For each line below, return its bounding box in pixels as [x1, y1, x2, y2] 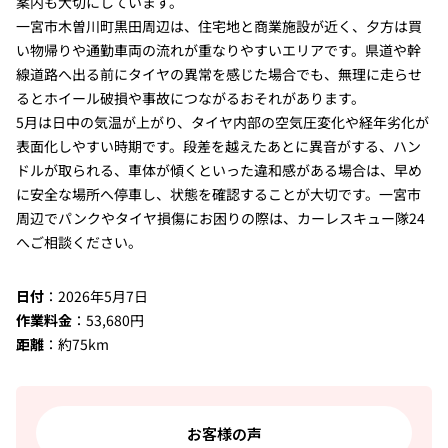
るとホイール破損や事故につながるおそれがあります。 [15, 88, 365, 109]
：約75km [43, 334, 109, 355]
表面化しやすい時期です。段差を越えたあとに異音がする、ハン [15, 136, 421, 157]
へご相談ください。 [15, 232, 142, 253]
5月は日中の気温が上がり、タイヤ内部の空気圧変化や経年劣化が [15, 112, 429, 133]
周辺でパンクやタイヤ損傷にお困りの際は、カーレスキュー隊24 [15, 208, 425, 229]
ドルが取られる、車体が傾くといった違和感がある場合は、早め [15, 160, 422, 181]
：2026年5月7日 [43, 286, 148, 307]
